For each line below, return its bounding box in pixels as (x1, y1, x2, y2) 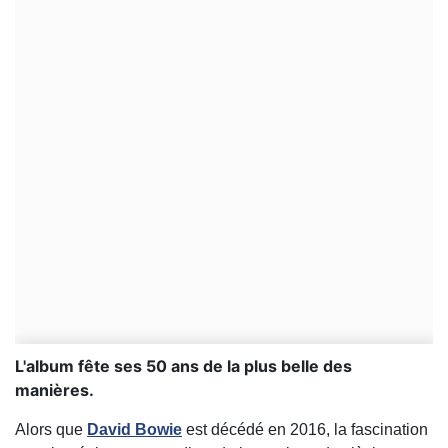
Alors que (15, 421, 87, 439)
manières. (15, 380, 94, 401)
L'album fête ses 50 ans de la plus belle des (15, 356, 352, 377)
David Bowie (87, 421, 182, 439)
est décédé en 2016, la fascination (182, 421, 428, 439)
